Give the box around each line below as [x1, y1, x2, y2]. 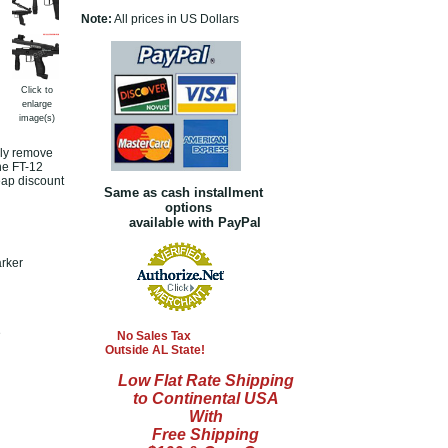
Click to [21, 85, 53, 95]
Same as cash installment [95, 185, 263, 200]
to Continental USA [132, 390, 279, 407]
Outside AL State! [80, 343, 205, 357]
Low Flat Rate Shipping [117, 372, 294, 389]
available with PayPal [80, 215, 261, 230]
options [80, 200, 212, 215]
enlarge [22, 99, 52, 109]
